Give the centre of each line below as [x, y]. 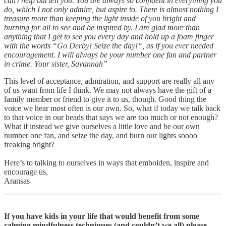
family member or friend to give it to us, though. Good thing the [105, 99]
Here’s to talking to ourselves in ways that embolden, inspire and [106, 162]
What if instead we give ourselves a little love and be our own [102, 126]
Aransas [17, 181]
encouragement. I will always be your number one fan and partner [110, 54]
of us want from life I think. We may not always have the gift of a [108, 90]
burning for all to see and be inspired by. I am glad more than [102, 27]
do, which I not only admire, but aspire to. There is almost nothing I [111, 9]
